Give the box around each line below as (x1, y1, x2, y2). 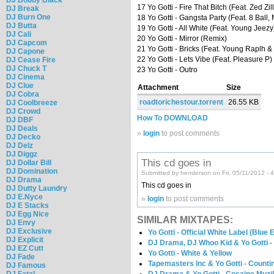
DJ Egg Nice (6, 209, 49, 218)
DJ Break (6, 4, 39, 13)
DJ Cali (6, 29, 31, 39)
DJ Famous (6, 261, 46, 270)
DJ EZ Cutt (6, 243, 43, 253)
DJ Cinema (6, 72, 45, 81)
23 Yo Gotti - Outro (137, 65, 198, 75)
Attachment (138, 83, 179, 92)
